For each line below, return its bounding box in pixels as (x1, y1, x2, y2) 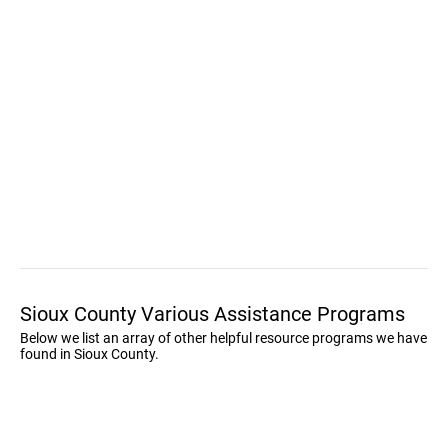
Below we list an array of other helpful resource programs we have (20, 330, 427, 346)
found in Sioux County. (20, 346, 159, 362)
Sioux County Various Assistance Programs (20, 302, 405, 326)
